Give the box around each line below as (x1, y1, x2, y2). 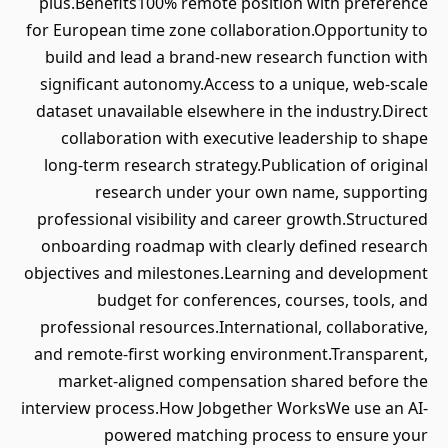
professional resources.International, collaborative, (40, 316, 428, 338)
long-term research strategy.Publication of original (44, 154, 428, 176)
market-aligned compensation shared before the (58, 370, 428, 392)
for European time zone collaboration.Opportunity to (26, 19, 428, 41)
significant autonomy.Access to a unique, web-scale (40, 73, 428, 95)
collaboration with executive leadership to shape (61, 127, 428, 149)
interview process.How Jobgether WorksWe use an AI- (21, 397, 428, 419)
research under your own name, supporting (95, 181, 428, 203)
